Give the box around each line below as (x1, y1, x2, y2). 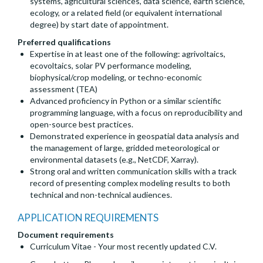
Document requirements (18, 230, 114, 240)
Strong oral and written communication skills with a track (30, 166, 237, 177)
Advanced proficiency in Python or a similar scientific (30, 96, 221, 106)
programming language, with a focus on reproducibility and (30, 107, 242, 118)
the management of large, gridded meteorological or (30, 143, 220, 153)
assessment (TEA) (30, 84, 97, 95)
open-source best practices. (30, 119, 133, 130)
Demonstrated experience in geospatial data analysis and (30, 131, 239, 141)
